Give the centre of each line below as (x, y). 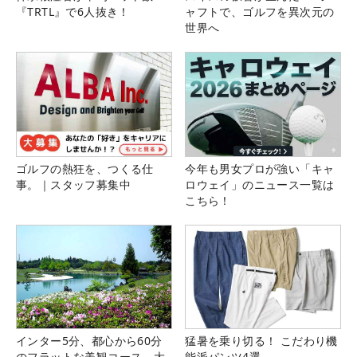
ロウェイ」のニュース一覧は (260, 184)
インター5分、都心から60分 (89, 340)
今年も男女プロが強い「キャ (260, 168)
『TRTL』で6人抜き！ (73, 12)
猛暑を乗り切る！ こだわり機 (261, 340)
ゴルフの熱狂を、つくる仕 (85, 168)
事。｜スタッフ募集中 (73, 184)
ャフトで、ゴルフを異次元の (260, 12)
